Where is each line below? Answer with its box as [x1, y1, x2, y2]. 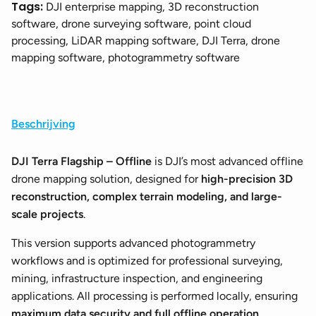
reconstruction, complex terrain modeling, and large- [11, 190, 282, 204]
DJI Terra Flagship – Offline [11, 154, 152, 169]
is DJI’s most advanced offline [152, 154, 303, 169]
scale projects [11, 207, 83, 221]
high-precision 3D [201, 172, 293, 186]
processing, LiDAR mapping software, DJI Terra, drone [11, 34, 280, 48]
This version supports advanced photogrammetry [11, 236, 255, 250]
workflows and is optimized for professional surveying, [11, 254, 283, 268]
